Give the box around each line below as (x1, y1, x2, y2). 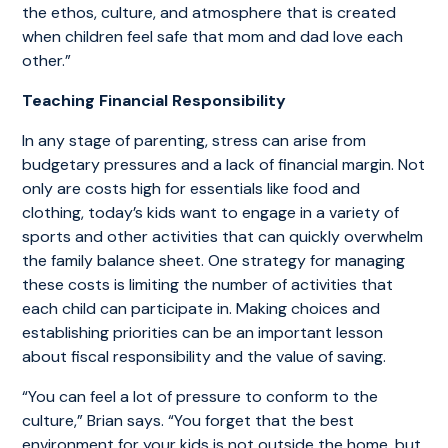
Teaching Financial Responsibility (22, 89, 287, 111)
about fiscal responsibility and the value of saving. (22, 345, 387, 367)
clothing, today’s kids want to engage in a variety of (22, 201, 400, 223)
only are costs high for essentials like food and (22, 177, 361, 199)
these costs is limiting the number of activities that (22, 273, 394, 295)
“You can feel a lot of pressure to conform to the (22, 385, 379, 407)
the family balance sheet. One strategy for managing (22, 249, 406, 271)
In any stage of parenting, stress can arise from (22, 129, 367, 151)
